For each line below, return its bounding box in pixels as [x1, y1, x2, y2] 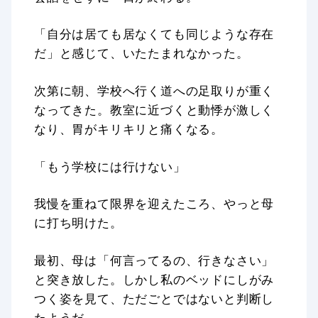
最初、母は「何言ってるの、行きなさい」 [34, 251, 275, 268]
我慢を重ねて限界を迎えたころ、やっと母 [34, 195, 275, 212]
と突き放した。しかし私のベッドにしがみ [34, 270, 275, 287]
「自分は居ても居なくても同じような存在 [34, 26, 275, 43]
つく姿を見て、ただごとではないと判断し [34, 290, 275, 307]
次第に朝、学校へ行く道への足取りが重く [34, 82, 275, 99]
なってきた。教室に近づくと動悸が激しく [34, 101, 275, 118]
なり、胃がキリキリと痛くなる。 [34, 120, 224, 137]
